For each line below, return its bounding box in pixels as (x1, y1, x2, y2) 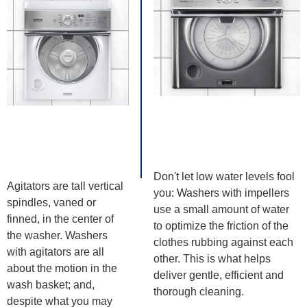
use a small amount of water (153, 203, 289, 215)
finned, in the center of (7, 212, 114, 225)
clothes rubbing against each (153, 236, 293, 248)
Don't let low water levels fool (153, 170, 295, 182)
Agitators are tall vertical (7, 180, 123, 192)
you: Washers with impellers (153, 186, 289, 199)
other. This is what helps (153, 252, 271, 265)
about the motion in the (7, 262, 117, 274)
